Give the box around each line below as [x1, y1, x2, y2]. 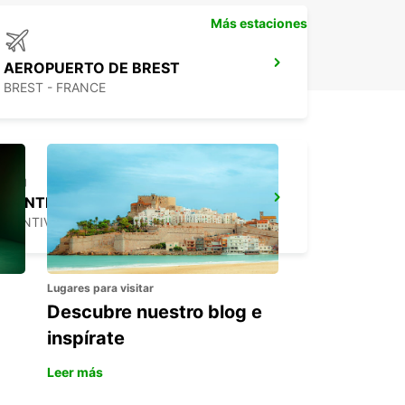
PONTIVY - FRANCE [4, 214, 122, 231]
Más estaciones [211, 15, 307, 32]
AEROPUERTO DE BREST [4, 59, 180, 78]
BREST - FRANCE [4, 80, 106, 96]
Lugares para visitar [47, 281, 154, 296]
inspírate [47, 327, 125, 350]
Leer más [47, 364, 103, 381]
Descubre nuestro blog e [47, 301, 262, 324]
